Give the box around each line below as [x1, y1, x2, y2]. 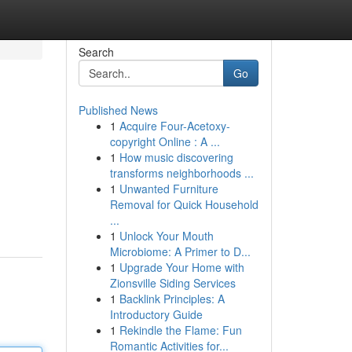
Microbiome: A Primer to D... [109, 244, 251, 259]
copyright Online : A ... [109, 134, 220, 149]
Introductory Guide [109, 306, 203, 322]
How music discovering [119, 149, 233, 165]
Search [78, 44, 114, 60]
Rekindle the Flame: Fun [119, 322, 242, 338]
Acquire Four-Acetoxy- [119, 118, 230, 134]
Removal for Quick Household [109, 196, 258, 212]
